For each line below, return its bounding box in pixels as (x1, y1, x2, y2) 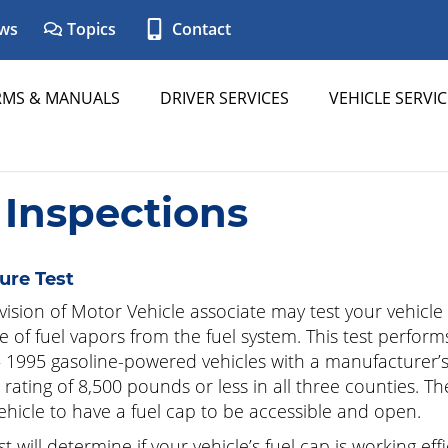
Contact (167, 18, 231, 40)
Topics (63, 18, 116, 40)
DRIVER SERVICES (160, 87, 289, 109)
